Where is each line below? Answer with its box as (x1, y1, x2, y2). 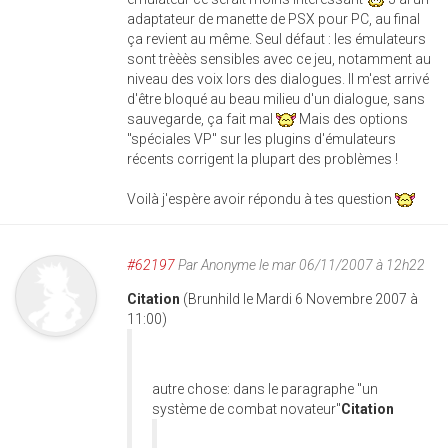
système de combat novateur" (152, 401, 341, 417)
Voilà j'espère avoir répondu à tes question (127, 191, 395, 207)
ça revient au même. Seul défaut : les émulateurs (127, 31, 426, 47)
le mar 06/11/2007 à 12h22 (256, 257, 425, 273)
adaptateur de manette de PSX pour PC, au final (127, 11, 420, 27)
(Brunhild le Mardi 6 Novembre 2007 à (183, 291, 418, 307)
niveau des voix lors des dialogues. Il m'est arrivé (127, 71, 429, 87)
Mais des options (296, 111, 408, 127)
